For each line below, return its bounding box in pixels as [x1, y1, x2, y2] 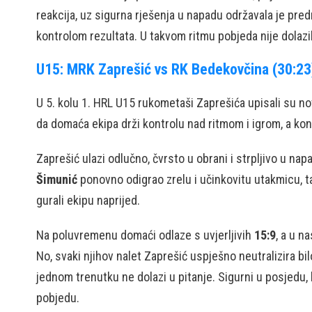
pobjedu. [36, 290, 79, 305]
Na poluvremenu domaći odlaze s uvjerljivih [36, 228, 254, 242]
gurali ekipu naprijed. [36, 193, 140, 208]
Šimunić [36, 172, 77, 187]
